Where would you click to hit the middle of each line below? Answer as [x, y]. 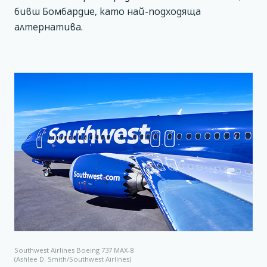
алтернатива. [49, 27]
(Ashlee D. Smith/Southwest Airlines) [73, 259]
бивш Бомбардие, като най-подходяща [108, 11]
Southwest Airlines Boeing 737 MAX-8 [74, 250]
